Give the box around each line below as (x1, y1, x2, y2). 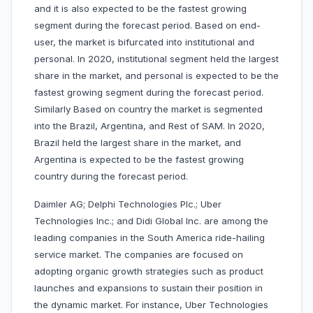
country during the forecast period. (34, 170, 188, 182)
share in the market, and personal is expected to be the (34, 70, 279, 82)
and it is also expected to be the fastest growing (34, 3, 247, 15)
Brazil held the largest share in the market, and (34, 137, 241, 149)
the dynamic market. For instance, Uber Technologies (34, 299, 268, 311)
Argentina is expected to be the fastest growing (34, 154, 244, 166)
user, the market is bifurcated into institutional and (34, 36, 254, 48)
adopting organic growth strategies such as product (34, 265, 263, 277)
